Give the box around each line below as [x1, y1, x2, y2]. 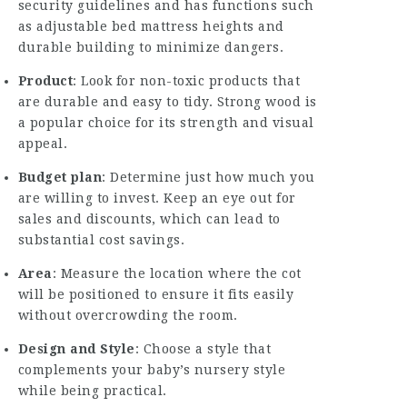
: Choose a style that [134, 342, 272, 356]
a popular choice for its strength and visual [17, 115, 314, 130]
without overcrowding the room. [17, 308, 238, 323]
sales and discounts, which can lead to [17, 212, 281, 226]
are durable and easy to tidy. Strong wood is [17, 94, 317, 109]
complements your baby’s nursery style [17, 362, 286, 377]
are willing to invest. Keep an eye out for [17, 191, 296, 205]
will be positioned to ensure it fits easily [17, 287, 294, 302]
